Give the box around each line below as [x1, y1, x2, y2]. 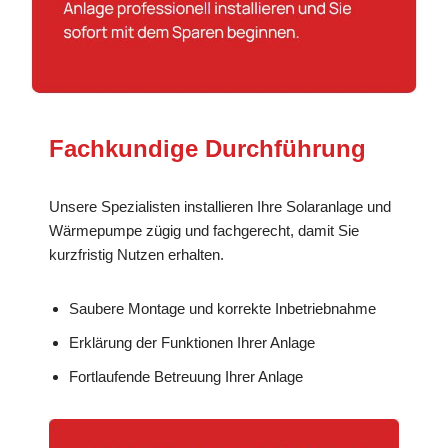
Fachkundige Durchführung [49, 134, 367, 162]
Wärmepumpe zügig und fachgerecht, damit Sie [49, 221, 360, 239]
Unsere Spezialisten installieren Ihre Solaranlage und [49, 197, 392, 215]
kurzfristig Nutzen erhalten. [49, 245, 225, 263]
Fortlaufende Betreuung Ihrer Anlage [69, 367, 304, 385]
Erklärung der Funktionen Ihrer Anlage [69, 333, 316, 351]
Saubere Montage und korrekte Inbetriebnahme [69, 299, 377, 317]
